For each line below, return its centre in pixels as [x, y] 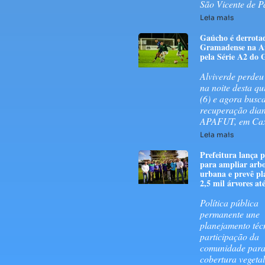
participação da [230, 237]
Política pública [229, 203]
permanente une [230, 214]
